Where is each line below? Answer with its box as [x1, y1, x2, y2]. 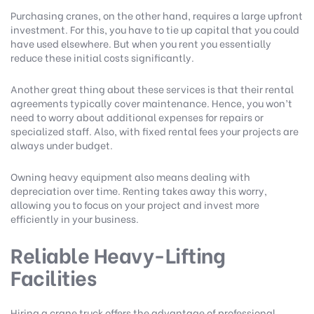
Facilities [11, 262, 96, 292]
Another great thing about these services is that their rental [11, 81, 294, 97]
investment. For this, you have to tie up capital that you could [11, 22, 299, 37]
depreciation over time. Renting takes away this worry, [11, 183, 267, 198]
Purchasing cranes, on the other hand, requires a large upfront [11, 8, 303, 23]
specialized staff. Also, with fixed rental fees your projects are [11, 123, 299, 139]
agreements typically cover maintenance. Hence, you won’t [11, 95, 292, 111]
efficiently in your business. [11, 211, 141, 226]
